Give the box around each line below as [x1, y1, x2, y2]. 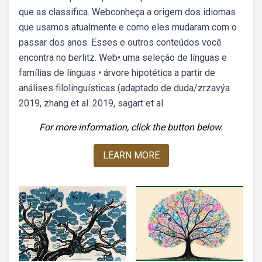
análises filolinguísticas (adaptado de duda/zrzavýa [19, 82, 230, 94]
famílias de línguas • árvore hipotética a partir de [19, 67, 215, 78]
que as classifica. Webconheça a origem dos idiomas [19, 6, 236, 18]
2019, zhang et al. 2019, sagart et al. [19, 98, 165, 109]
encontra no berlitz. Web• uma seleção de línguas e [19, 52, 227, 63]
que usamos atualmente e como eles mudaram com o [19, 22, 237, 33]
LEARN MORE [102, 150, 160, 161]
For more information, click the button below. [39, 122, 223, 133]
